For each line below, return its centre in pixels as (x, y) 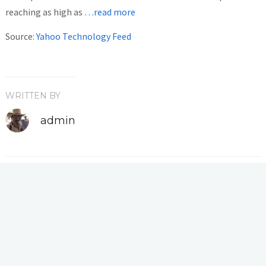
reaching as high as (45, 12)
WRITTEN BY (33, 95)
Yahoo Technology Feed (83, 36)
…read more (110, 12)
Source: (20, 36)
